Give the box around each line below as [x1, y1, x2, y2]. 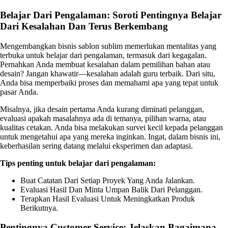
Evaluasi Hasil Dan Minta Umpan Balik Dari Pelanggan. [20, 185, 203, 194]
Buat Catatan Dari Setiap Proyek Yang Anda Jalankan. [20, 176, 195, 185]
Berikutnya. [20, 203, 58, 212]
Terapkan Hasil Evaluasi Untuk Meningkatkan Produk [20, 194, 195, 203]
